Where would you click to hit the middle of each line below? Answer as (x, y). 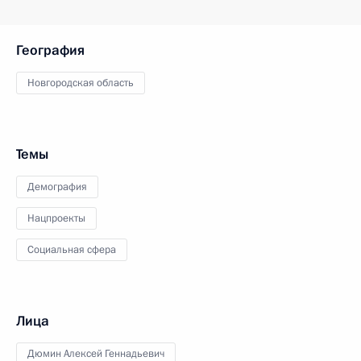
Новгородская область (81, 83)
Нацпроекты (56, 219)
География (50, 51)
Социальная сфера (72, 250)
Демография (57, 187)
